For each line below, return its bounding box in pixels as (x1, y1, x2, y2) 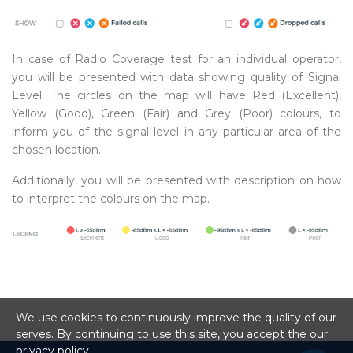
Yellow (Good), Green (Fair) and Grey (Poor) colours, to (12, 106, 341, 121)
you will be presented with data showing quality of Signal (12, 69, 341, 84)
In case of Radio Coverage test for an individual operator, (12, 51, 341, 66)
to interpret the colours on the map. (12, 191, 210, 206)
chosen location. (12, 142, 101, 157)
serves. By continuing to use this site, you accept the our (16, 327, 328, 341)
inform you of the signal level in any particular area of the (12, 124, 341, 139)
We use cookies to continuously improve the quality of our (16, 310, 336, 325)
